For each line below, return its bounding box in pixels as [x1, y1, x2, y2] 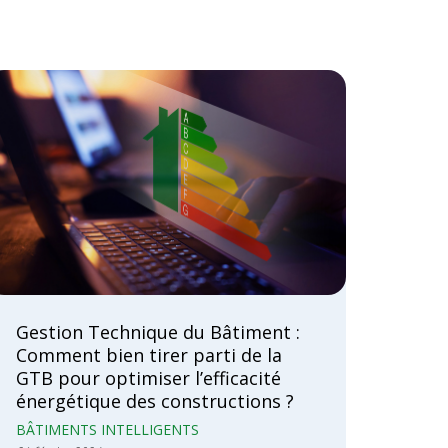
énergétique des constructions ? [16, 389, 294, 414]
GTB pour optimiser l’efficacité [16, 366, 281, 391]
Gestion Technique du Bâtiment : [16, 320, 300, 345]
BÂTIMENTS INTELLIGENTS [16, 420, 199, 440]
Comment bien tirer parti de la [16, 343, 282, 368]
